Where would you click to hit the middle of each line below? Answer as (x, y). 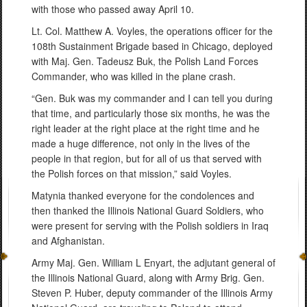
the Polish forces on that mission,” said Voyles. (132, 173)
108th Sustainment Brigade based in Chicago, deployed (152, 46)
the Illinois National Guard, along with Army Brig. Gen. (148, 278)
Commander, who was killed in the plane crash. (134, 76)
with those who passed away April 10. (113, 9)
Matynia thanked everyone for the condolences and (143, 195)
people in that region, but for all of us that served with (147, 158)
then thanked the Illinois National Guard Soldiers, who (148, 210)
